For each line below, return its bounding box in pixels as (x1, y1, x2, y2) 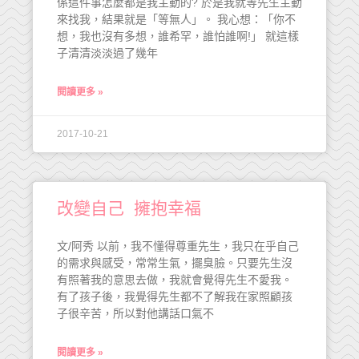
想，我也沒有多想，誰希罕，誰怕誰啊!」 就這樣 (57, 30, 299, 42)
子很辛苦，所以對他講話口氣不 (57, 307, 214, 320)
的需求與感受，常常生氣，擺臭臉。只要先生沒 (57, 256, 292, 269)
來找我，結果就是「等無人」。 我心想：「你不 (57, 13, 296, 26)
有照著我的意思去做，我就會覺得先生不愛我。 (57, 273, 292, 286)
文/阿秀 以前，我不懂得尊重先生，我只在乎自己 (57, 240, 299, 252)
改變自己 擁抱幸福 (57, 199, 201, 217)
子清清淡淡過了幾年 (57, 46, 158, 59)
